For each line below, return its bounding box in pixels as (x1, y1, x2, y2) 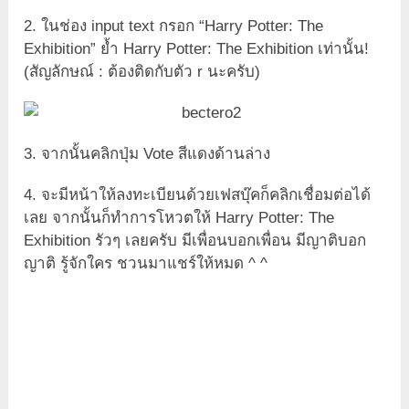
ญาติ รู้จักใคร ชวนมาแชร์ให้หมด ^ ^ (24, 255, 268, 273)
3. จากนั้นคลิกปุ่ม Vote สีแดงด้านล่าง (24, 145, 271, 163)
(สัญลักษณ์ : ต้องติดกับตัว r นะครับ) (24, 63, 261, 81)
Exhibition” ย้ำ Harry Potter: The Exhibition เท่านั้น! (24, 40, 370, 58)
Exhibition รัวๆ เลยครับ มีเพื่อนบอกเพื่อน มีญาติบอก (24, 232, 367, 250)
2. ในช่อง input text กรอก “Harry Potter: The (24, 17, 324, 36)
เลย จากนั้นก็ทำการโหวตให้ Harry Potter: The (24, 209, 335, 227)
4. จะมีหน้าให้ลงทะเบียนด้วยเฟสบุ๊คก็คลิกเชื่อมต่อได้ (24, 186, 372, 204)
